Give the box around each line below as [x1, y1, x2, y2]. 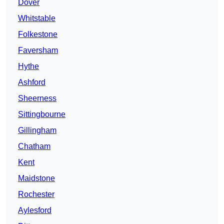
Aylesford [18, 206, 51, 215]
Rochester [18, 190, 54, 199]
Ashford [18, 78, 45, 87]
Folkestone [18, 30, 57, 39]
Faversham [18, 46, 58, 55]
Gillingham [18, 126, 56, 135]
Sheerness [18, 94, 56, 103]
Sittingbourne [18, 110, 65, 119]
